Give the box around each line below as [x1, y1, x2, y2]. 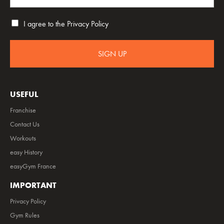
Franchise [10, 106, 36, 114]
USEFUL [10, 89, 38, 99]
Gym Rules [10, 211, 39, 219]
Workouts [10, 134, 36, 142]
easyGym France [10, 162, 56, 170]
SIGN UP [97, 49, 126, 58]
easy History [10, 148, 42, 156]
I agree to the [23, 19, 67, 28]
